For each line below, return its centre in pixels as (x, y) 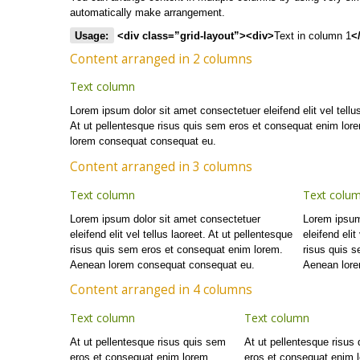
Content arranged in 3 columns (161, 166)
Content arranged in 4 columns (161, 290)
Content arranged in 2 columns (161, 59)
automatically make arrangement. (147, 12)
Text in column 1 (312, 35)
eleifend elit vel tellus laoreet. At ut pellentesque (181, 234)
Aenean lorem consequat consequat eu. (162, 264)
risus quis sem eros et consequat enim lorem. (176, 249)
